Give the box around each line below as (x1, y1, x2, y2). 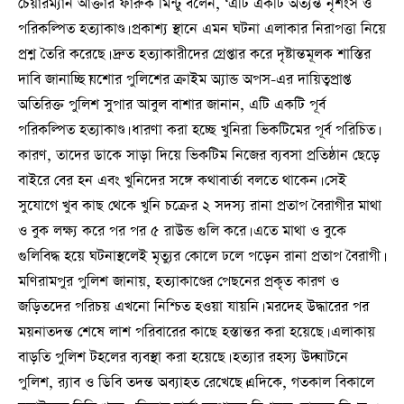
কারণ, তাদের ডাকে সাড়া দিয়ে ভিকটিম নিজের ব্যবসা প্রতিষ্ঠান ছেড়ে (18, 145, 380, 166)
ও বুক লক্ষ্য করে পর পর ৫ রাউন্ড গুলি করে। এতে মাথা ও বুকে (18, 221, 346, 242)
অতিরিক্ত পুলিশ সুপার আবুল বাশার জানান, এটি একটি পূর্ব (18, 95, 326, 115)
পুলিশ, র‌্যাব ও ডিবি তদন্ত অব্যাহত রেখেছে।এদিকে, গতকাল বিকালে (18, 372, 374, 393)
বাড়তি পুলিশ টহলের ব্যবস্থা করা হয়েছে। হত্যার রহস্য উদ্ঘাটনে (18, 347, 348, 368)
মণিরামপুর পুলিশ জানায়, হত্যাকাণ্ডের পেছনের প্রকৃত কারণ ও (18, 271, 339, 292)
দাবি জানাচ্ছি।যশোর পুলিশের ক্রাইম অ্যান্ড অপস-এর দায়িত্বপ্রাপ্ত (18, 69, 351, 90)
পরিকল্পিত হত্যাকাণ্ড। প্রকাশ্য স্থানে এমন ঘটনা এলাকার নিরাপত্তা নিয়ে (18, 19, 386, 40)
